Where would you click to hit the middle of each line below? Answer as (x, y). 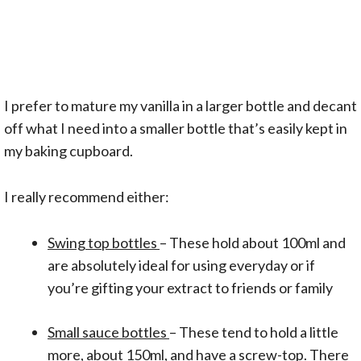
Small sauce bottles (108, 332)
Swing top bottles (104, 242)
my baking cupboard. (68, 151)
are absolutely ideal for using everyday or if (181, 265)
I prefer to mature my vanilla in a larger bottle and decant (180, 106)
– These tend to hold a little (254, 332)
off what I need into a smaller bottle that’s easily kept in (176, 129)
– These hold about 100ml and (253, 242)
